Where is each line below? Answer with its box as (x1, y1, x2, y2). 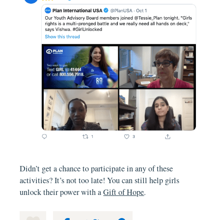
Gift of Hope (103, 187, 144, 198)
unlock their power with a (20, 187, 104, 198)
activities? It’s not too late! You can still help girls (20, 175, 180, 186)
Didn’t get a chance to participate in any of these (20, 163, 173, 174)
